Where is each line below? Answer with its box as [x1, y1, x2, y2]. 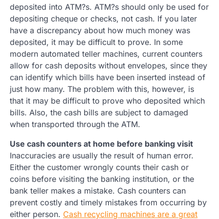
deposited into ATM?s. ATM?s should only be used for [10, 2, 209, 12]
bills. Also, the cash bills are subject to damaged [10, 108, 188, 118]
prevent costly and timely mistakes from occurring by [10, 197, 207, 208]
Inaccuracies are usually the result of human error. [10, 151, 194, 161]
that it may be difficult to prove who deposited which [10, 96, 205, 106]
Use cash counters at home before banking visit [10, 139, 193, 149]
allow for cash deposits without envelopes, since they [10, 61, 207, 71]
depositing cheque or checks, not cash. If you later [10, 14, 197, 24]
